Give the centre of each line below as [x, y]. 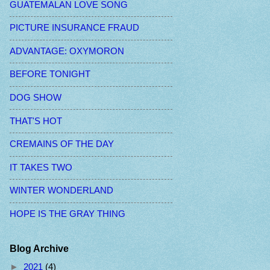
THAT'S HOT [36, 121]
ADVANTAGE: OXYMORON [67, 51]
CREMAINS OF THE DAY [62, 144]
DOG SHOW [36, 98]
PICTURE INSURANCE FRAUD [74, 28]
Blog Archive [39, 249]
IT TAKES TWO [41, 167]
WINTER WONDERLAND [61, 191]
